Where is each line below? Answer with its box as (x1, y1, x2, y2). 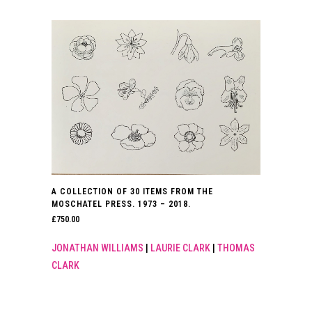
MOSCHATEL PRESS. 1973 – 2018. (52, 199, 191, 210)
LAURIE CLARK (150, 242, 210, 254)
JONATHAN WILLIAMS (52, 242, 143, 254)
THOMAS (217, 242, 255, 254)
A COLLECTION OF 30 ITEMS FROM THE (52, 187, 213, 197)
